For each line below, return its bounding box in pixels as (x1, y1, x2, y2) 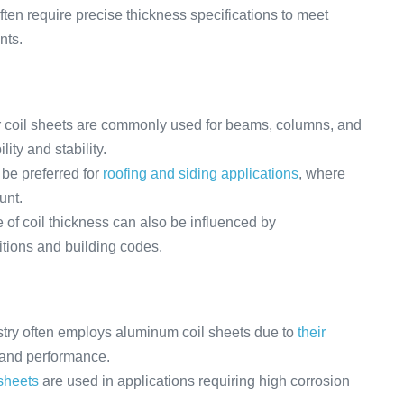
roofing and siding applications (103, 166, 298, 181)
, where (298, 166, 345, 181)
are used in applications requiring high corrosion (39, 373, 350, 389)
